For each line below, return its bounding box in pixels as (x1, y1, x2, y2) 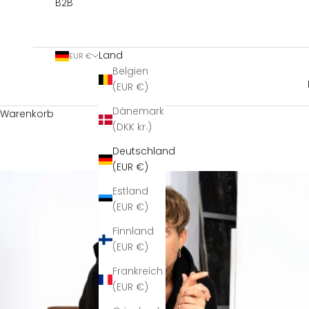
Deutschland (112, 144, 175, 159)
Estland (112, 184, 148, 199)
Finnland (112, 224, 154, 239)
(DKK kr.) (137, 120, 152, 134)
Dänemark (112, 104, 164, 119)
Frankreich (112, 264, 163, 279)
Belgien (112, 64, 148, 79)
